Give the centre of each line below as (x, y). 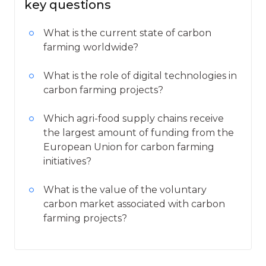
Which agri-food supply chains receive (134, 119)
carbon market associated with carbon (134, 204)
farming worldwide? (91, 47)
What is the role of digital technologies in (140, 76)
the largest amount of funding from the (139, 133)
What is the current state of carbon (127, 33)
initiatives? (67, 161)
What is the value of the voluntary (125, 190)
